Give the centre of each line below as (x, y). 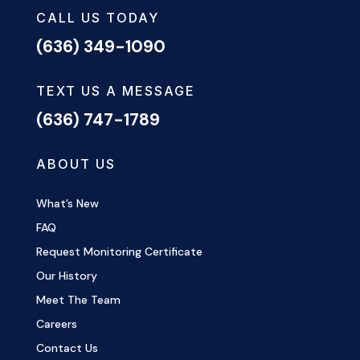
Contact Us (67, 348)
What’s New (67, 203)
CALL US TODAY (97, 17)
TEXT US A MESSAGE (115, 90)
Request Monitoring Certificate (119, 251)
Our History (66, 275)
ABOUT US (76, 164)
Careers (56, 323)
